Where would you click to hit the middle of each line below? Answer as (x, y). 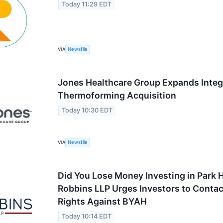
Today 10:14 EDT (87, 217)
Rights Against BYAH (102, 201)
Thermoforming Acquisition (117, 95)
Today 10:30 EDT (87, 111)
